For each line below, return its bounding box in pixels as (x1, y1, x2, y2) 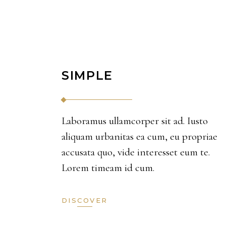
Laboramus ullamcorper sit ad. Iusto (62, 115, 208, 127)
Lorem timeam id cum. (62, 161, 154, 174)
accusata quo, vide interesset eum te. (62, 146, 210, 158)
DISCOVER (62, 196, 108, 204)
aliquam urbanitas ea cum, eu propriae (62, 130, 217, 143)
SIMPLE (62, 68, 114, 83)
